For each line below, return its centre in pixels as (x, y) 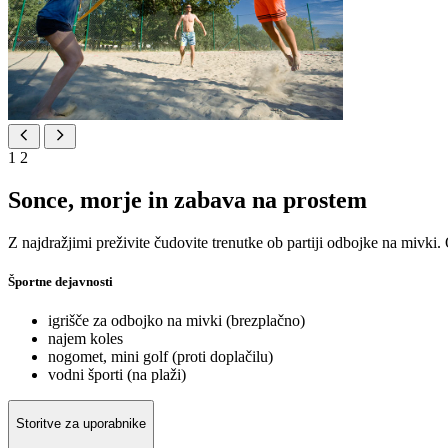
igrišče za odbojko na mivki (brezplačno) (176, 321)
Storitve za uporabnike (81, 424)
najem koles (85, 339)
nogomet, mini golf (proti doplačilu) (160, 357)
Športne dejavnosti (60, 281)
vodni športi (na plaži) (117, 375)
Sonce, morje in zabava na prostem (187, 199)
